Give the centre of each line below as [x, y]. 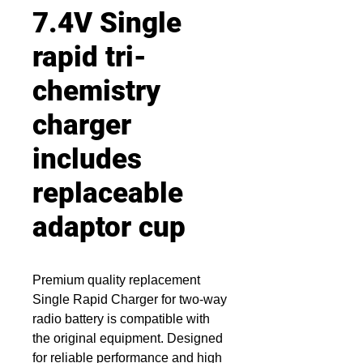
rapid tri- [90, 57]
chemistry [96, 91]
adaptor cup [109, 227]
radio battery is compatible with [121, 319]
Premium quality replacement [116, 280]
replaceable [108, 193]
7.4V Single [107, 23]
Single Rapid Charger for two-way [130, 299]
